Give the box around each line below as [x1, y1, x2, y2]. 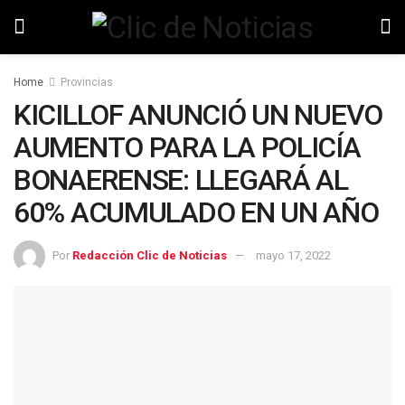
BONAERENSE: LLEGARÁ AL [14, 163, 348, 197]
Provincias [61, 76, 113, 89]
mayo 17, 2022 [256, 248, 331, 262]
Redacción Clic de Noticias [72, 248, 227, 262]
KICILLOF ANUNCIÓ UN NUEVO [14, 98, 382, 132]
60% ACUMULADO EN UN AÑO [14, 195, 379, 230]
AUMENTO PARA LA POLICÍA [14, 130, 361, 165]
